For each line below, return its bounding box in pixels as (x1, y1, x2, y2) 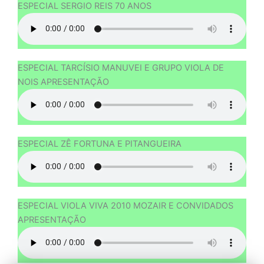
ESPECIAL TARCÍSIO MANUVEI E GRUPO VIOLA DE (18, 62, 224, 73)
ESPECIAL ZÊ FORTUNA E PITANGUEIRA (18, 138, 181, 149)
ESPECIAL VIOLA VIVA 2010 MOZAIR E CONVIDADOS (18, 200, 233, 211)
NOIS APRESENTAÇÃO (18, 76, 109, 87)
